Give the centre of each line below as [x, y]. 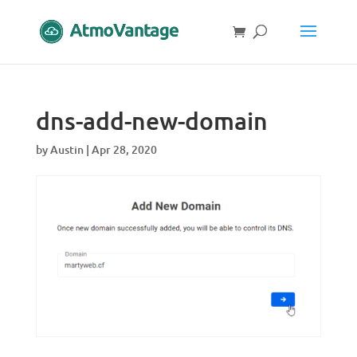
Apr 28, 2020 [124, 149]
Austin [67, 149]
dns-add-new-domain [151, 120]
